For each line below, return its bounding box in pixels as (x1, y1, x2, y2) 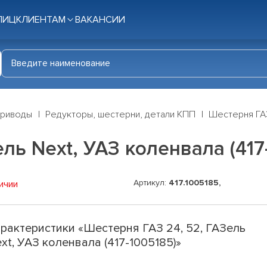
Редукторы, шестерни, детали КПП (45, 108, 195, 121)
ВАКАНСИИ (75, 14, 125, 26)
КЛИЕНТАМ (16, 14, 66, 26)
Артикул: (133, 178, 169, 188)
